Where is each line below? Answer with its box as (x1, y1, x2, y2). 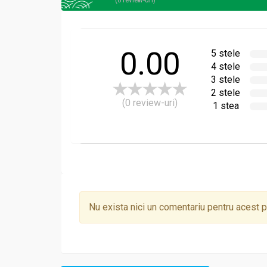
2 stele (211, 87, 241, 99)
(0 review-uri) (122, 97, 178, 109)
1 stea (212, 100, 239, 112)
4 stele (211, 61, 241, 73)
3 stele (211, 74, 241, 86)
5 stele (211, 48, 241, 60)
